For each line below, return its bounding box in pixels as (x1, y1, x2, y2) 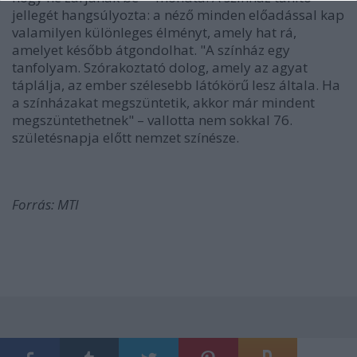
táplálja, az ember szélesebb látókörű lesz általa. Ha (12, 75, 340, 94)
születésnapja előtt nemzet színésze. (12, 127, 239, 147)
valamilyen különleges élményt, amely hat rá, (12, 22, 296, 41)
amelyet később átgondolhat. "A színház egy (12, 40, 290, 59)
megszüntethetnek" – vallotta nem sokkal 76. (12, 110, 292, 129)
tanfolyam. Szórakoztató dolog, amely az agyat (12, 57, 308, 76)
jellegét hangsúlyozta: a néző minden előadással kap (12, 5, 344, 24)
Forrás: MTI (12, 194, 79, 214)
